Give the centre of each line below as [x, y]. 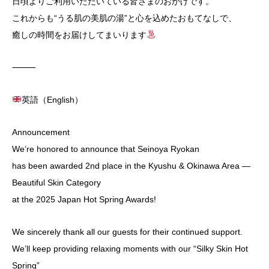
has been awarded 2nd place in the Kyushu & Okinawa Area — [131, 165]
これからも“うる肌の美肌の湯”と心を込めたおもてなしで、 [124, 18]
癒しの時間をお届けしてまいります [79, 35]
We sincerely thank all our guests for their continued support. [127, 231]
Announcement [41, 132]
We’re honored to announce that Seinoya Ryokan [106, 149]
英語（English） [52, 99]
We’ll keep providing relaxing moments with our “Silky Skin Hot [130, 248]
